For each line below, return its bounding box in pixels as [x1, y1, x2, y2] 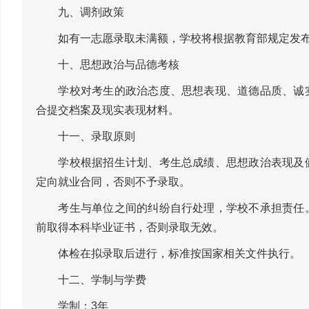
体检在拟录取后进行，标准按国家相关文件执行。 [36, 248, 301, 259]
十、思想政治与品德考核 [36, 59, 179, 70]
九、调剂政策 [36, 6, 124, 17]
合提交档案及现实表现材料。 [36, 104, 179, 115]
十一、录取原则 [36, 130, 135, 141]
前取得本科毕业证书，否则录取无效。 [36, 221, 223, 232]
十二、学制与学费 [36, 274, 146, 285]
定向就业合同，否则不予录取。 [36, 176, 190, 187]
